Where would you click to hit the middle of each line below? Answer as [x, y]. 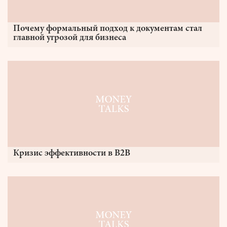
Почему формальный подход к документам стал [108, 29]
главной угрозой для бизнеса [70, 38]
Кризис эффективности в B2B [72, 154]
